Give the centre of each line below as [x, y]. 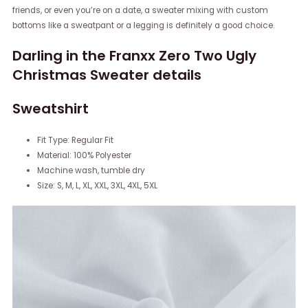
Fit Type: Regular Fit [75, 140]
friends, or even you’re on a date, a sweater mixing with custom [141, 10]
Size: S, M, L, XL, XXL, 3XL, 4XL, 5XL [97, 185]
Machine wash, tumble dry [91, 170]
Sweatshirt [51, 108]
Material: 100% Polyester [84, 155]
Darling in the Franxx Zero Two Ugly [135, 55]
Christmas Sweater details [107, 75]
